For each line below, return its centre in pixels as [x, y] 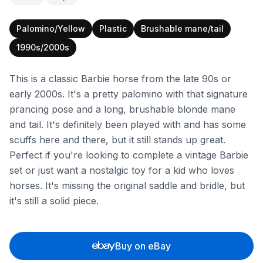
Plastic [113, 28]
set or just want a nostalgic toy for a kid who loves [122, 170]
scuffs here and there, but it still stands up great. [117, 140]
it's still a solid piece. [54, 201]
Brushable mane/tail [182, 28]
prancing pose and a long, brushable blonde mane [122, 109]
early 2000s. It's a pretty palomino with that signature [129, 94]
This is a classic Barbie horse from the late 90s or [120, 79]
